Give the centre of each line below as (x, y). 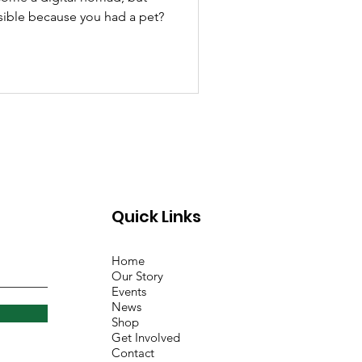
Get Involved (146, 337)
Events (129, 291)
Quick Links (157, 216)
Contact (133, 352)
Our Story (138, 276)
